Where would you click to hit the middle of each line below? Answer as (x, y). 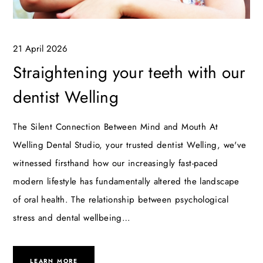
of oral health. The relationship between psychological (121, 200)
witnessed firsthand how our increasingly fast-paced (116, 163)
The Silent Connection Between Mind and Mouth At (116, 127)
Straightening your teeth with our (129, 73)
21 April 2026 (41, 49)
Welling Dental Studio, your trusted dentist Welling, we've (130, 145)
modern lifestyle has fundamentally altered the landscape (126, 182)
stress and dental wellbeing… (72, 218)
